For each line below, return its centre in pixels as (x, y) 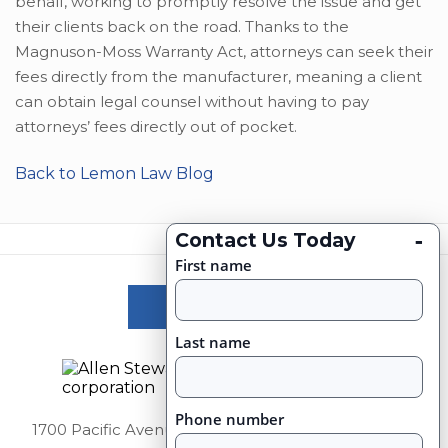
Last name (213, 342)
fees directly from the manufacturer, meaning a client (218, 77)
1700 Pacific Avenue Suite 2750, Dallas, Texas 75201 (224, 430)
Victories (224, 307)
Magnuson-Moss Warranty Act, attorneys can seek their (224, 52)
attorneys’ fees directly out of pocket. (156, 127)
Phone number (229, 419)
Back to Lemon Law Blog (114, 174)
